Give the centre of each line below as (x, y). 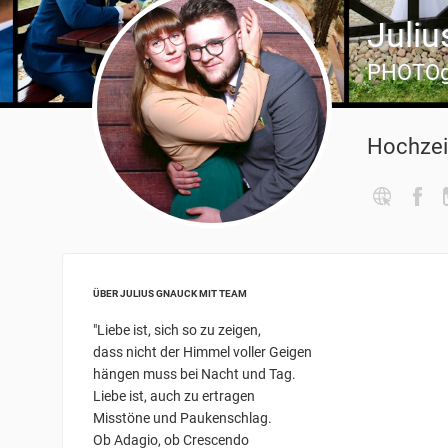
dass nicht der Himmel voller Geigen (202, 352)
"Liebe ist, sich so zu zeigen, (177, 330)
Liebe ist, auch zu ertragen (174, 396)
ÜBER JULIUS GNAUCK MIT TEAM (170, 293)
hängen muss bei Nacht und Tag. (194, 374)
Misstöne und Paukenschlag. (182, 418)
